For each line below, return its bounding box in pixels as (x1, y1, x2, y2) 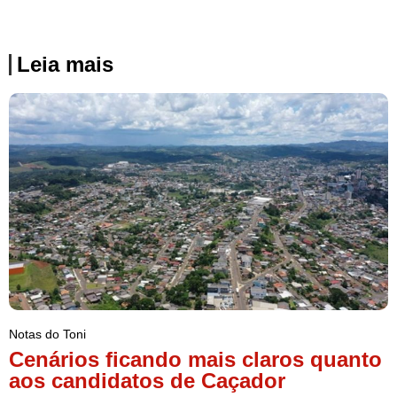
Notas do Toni (9, 326, 86, 341)
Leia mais (17, 52, 113, 77)
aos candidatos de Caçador (9, 368, 285, 393)
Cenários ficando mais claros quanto (9, 346, 382, 371)
